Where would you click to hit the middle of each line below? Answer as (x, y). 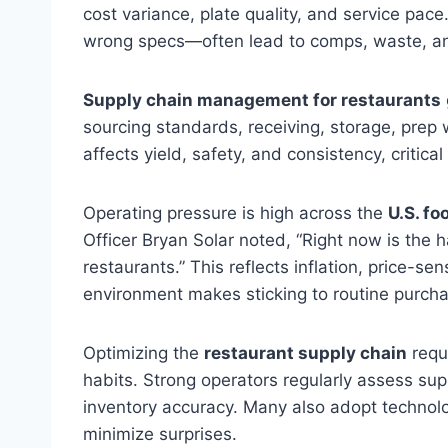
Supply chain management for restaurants (262, 99)
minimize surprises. (160, 433)
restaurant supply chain (305, 352)
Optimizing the (143, 352)
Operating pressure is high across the (235, 212)
